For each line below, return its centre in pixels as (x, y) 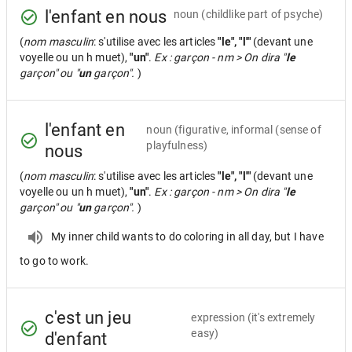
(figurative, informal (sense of (248, 130)
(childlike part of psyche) (262, 14)
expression (218, 317)
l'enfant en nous (106, 17)
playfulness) (177, 145)
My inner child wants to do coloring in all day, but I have (187, 236)
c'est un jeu (88, 318)
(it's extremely (282, 317)
